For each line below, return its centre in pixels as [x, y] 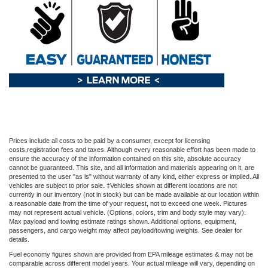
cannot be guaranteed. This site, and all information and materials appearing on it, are [132, 168]
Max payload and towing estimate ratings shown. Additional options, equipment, [123, 222]
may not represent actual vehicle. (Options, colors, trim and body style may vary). [127, 213]
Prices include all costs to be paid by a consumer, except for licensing [109, 141]
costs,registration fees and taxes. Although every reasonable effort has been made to [132, 150]
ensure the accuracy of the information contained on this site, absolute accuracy [125, 159]
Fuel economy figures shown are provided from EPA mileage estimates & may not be [131, 255]
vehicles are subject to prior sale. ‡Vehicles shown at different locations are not [123, 186]
